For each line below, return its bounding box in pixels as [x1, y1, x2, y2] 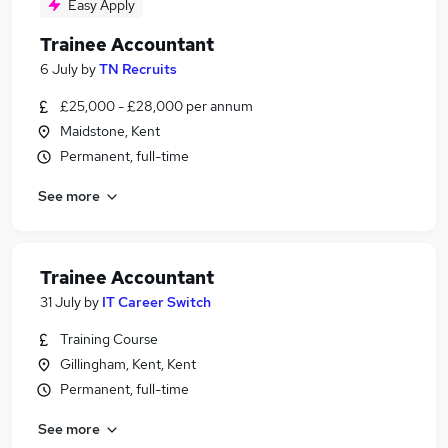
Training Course [60, 330, 158, 348]
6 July [40, 60, 78, 78]
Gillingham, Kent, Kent [60, 355, 196, 373]
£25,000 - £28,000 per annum [60, 97, 253, 115]
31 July [40, 293, 81, 311]
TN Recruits [99, 60, 177, 78]
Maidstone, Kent [60, 122, 160, 140]
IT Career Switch [102, 293, 211, 311]
